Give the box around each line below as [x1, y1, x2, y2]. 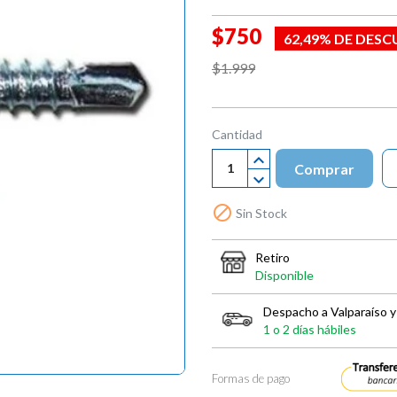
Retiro [255, 249, 290, 265]
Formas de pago [212, 370, 290, 385]
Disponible [255, 267, 314, 283]
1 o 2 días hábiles [263, 321, 356, 337]
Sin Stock [233, 205, 287, 221]
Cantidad [212, 126, 262, 142]
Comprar [294, 160, 354, 177]
